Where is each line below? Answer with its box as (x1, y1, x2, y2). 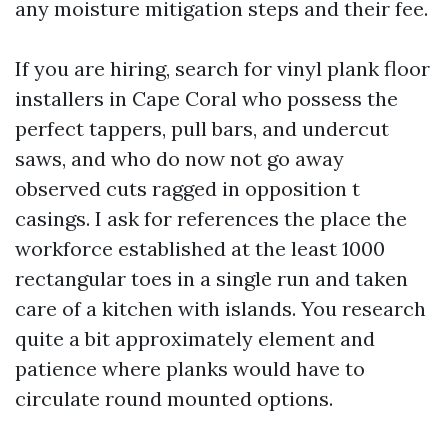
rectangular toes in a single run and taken (15, 266, 408, 291)
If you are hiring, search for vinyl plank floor (15, 56, 430, 81)
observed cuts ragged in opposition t (15, 176, 360, 201)
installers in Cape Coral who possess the (15, 86, 398, 111)
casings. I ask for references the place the (15, 206, 407, 231)
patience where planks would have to (15, 356, 365, 381)
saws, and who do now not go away (15, 146, 344, 171)
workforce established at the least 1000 (15, 236, 385, 261)
